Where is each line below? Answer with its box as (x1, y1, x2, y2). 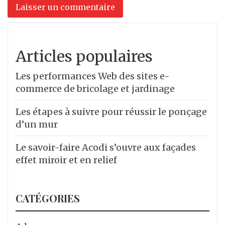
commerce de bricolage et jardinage (16, 82, 175, 94)
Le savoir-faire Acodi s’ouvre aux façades (16, 141, 196, 153)
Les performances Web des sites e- (16, 70, 170, 82)
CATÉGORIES (16, 191, 80, 205)
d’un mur (16, 118, 58, 130)
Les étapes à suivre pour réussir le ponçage (16, 105, 207, 118)
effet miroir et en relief (16, 154, 117, 166)
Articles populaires (16, 46, 153, 66)
